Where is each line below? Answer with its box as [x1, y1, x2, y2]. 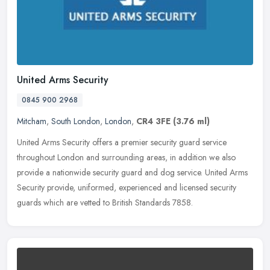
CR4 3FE [136, 115, 171, 127]
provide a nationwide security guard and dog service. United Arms [17, 166, 248, 178]
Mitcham [17, 115, 46, 127]
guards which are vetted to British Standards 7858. [17, 196, 193, 209]
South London [51, 115, 100, 127]
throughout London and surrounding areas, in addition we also [17, 151, 236, 163]
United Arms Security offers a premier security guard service [17, 136, 227, 148]
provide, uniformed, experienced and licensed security [47, 181, 236, 193]
